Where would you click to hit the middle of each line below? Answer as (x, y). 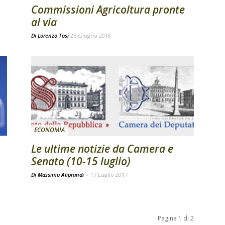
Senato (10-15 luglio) (81, 161)
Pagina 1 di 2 (176, 218)
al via (44, 22)
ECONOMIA (49, 130)
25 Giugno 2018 (91, 35)
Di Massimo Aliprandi (58, 175)
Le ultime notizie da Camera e (102, 149)
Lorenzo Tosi (53, 35)
